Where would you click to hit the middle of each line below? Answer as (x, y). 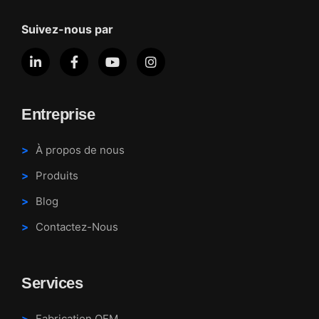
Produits (57, 176)
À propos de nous (80, 150)
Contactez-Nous (77, 227)
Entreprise (58, 115)
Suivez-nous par (67, 30)
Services (52, 283)
